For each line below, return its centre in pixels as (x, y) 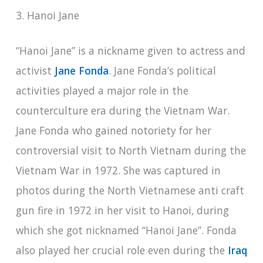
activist (35, 70)
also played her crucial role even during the (122, 250)
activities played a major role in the (102, 90)
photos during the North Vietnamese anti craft (130, 190)
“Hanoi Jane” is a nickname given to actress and (130, 50)
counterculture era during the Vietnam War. (124, 110)
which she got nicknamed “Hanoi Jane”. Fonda (126, 230)
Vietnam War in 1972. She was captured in (118, 170)
